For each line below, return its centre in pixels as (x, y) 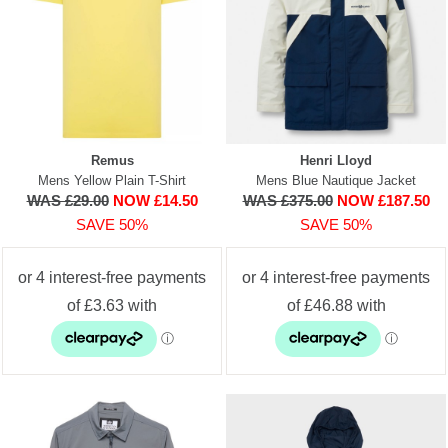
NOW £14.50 (155, 200)
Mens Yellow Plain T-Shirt (112, 180)
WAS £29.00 (67, 200)
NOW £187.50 (383, 200)
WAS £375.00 (287, 200)
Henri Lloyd (336, 160)
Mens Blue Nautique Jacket (336, 180)
